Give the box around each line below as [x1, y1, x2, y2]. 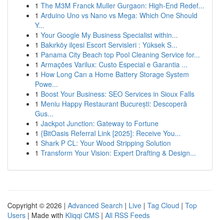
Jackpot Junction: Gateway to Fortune [41, 118, 159, 128]
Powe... [35, 79, 58, 89]
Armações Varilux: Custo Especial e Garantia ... [41, 59, 188, 69]
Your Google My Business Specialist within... [41, 30, 178, 40]
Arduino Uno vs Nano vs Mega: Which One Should [41, 10, 197, 20]
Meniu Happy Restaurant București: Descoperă [41, 99, 187, 109]
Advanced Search [68, 200, 123, 210]
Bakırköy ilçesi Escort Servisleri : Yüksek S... [41, 40, 177, 50]
